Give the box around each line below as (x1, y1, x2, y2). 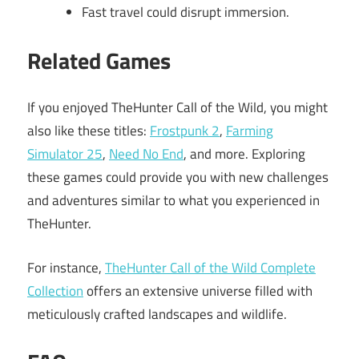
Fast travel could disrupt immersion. (82, 2, 289, 23)
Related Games (27, 42, 171, 78)
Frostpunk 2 (150, 120, 220, 142)
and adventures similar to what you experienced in (27, 190, 320, 212)
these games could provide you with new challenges (27, 167, 329, 188)
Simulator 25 (27, 143, 103, 165)
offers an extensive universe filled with (83, 280, 313, 301)
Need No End (109, 143, 184, 165)
